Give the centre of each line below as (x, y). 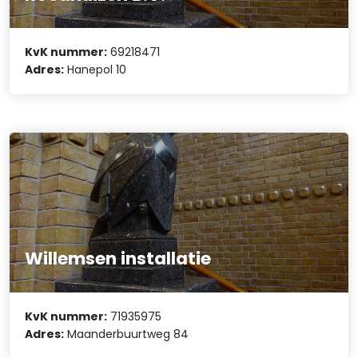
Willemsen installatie (118, 259)
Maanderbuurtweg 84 (127, 334)
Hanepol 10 (95, 70)
